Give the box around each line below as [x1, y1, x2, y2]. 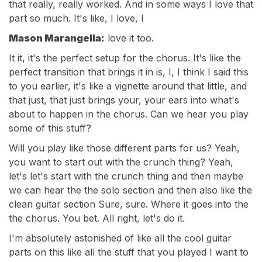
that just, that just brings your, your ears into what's [9, 94, 239, 106]
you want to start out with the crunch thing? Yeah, [9, 156, 233, 168]
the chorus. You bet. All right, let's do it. [9, 212, 185, 224]
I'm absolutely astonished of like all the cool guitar [9, 232, 232, 244]
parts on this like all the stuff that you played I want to [9, 246, 249, 258]
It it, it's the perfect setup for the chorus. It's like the [9, 52, 241, 64]
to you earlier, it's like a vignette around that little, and [9, 80, 247, 92]
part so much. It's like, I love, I [9, 12, 144, 24]
